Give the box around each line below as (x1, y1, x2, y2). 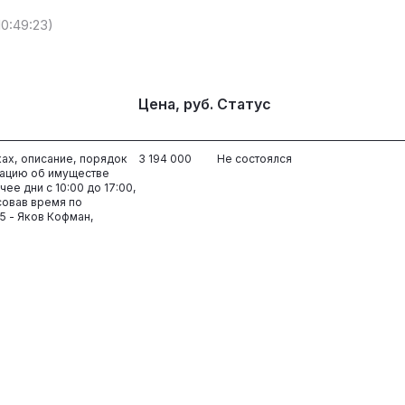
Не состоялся (216, 151, 292, 165)
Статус (216, 95, 271, 113)
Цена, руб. (138, 95, 214, 113)
